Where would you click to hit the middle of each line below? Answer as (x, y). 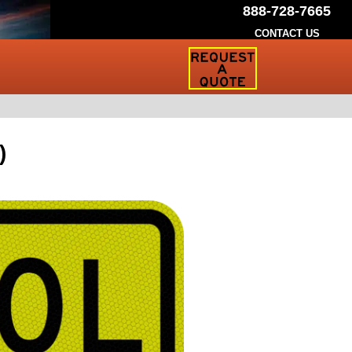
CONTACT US (287, 33)
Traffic (207, 84)
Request (214, 55)
